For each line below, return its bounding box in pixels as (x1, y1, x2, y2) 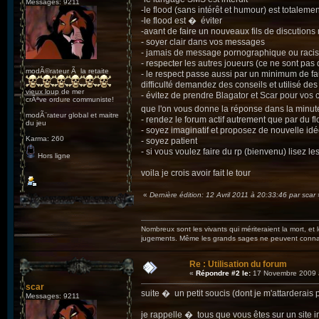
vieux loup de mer (26, 88, 84, 96)
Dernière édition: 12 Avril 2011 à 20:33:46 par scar (150, 191, 315, 199)
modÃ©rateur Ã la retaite (26, 67, 109, 75)
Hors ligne (36, 152, 70, 160)
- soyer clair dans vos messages (141, 37, 265, 48)
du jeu (26, 119, 46, 127)
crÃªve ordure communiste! (26, 95, 114, 104)
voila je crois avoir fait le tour (141, 168, 255, 179)
